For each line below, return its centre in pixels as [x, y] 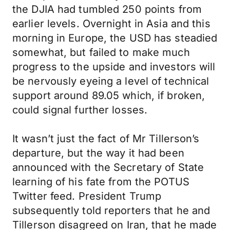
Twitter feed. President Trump [87, 196]
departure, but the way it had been [98, 153]
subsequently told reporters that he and [111, 210]
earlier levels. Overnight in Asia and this [111, 24]
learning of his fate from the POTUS [101, 182]
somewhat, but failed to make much [101, 52]
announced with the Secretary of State [108, 167]
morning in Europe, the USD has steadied [115, 38]
